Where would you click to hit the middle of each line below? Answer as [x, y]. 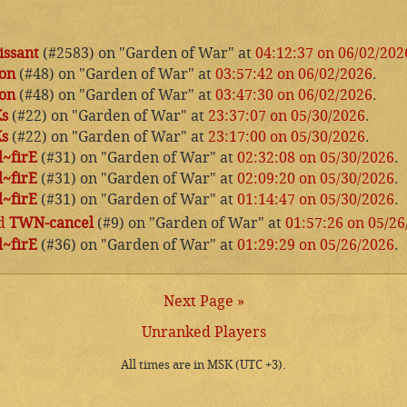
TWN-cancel [51, 223]
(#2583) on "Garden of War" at [147, 53]
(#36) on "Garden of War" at [137, 244]
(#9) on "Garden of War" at [189, 223]
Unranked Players [203, 332]
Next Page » [203, 301]
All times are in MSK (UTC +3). [203, 364]
